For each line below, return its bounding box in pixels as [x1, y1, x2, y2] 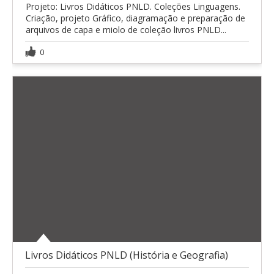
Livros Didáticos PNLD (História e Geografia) [25, 248, 228, 262]
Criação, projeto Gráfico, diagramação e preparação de [26, 12, 245, 24]
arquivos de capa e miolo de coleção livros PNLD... [26, 24, 226, 36]
